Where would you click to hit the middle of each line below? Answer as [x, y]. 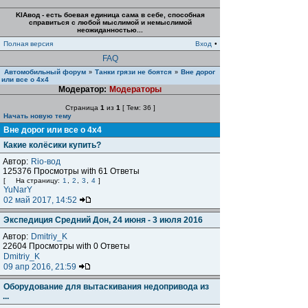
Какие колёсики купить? [52, 145]
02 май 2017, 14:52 [41, 200]
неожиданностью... [110, 30]
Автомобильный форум [45, 72]
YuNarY [18, 190]
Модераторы [135, 89]
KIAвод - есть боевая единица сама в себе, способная [110, 15]
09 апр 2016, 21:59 [41, 267]
